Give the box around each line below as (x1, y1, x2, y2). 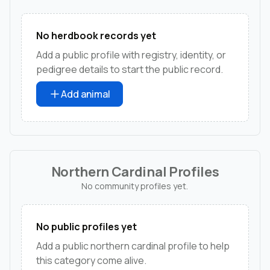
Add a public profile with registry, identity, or (36, 48, 226, 61)
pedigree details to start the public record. (36, 62, 223, 76)
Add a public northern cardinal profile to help (36, 239, 230, 253)
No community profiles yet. (81, 180, 189, 192)
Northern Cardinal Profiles (51, 162, 219, 181)
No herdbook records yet (36, 28, 156, 42)
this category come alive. (36, 253, 146, 267)
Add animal (61, 87, 110, 101)
